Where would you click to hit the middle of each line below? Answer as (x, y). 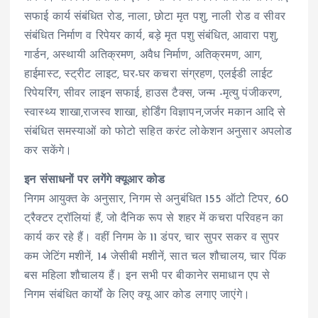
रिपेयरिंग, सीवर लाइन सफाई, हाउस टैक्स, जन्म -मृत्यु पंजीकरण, (153, 94)
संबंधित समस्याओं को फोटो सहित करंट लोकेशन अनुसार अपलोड (158, 132)
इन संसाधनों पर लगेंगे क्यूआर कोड (95, 181)
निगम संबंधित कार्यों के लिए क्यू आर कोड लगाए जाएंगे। (137, 296)
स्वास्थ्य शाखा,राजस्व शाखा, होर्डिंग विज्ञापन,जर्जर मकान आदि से (155, 113)
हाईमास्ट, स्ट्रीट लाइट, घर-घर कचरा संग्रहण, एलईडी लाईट (148, 75)
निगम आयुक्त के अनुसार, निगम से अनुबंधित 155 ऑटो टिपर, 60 (157, 200)
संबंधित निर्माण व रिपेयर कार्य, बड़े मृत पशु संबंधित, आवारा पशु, (151, 37)
